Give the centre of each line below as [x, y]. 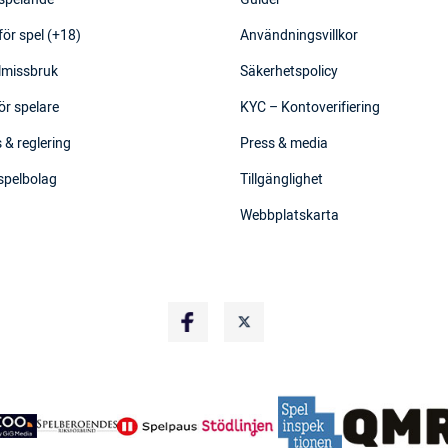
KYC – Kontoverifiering [310, 108]
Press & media [284, 144]
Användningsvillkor [299, 36]
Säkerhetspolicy [289, 72]
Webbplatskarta [289, 216]
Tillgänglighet [281, 180]
